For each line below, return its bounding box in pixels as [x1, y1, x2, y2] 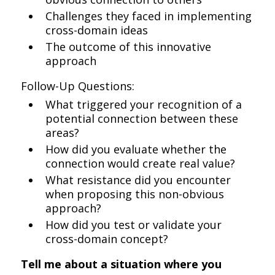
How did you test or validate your [45, 217, 222, 232]
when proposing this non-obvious [45, 187, 225, 201]
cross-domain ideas [45, 23, 149, 37]
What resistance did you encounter [45, 172, 231, 187]
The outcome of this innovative [45, 39, 212, 54]
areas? [45, 125, 80, 140]
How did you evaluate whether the [45, 142, 227, 157]
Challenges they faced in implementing [45, 9, 252, 23]
